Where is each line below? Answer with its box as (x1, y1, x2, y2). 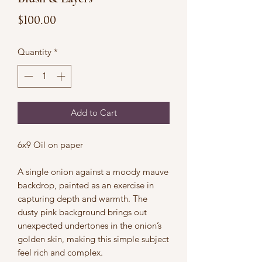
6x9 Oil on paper (18, 139, 83, 150)
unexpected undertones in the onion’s (18, 219, 161, 231)
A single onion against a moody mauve (18, 166, 168, 177)
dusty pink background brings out (18, 206, 147, 218)
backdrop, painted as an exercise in (18, 179, 154, 191)
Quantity (18, 46, 51, 57)
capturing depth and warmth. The (18, 192, 147, 204)
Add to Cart (70, 106, 117, 118)
